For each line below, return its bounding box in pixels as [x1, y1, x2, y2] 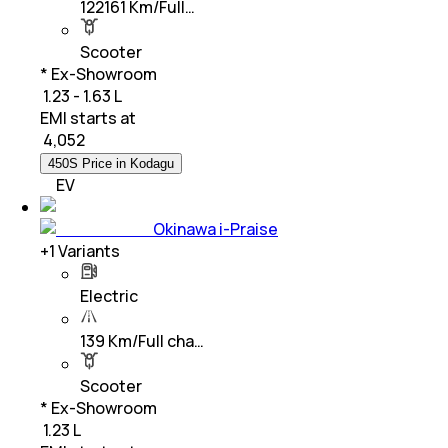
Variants [55, 240, 120, 263]
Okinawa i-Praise [153, 218, 278, 241]
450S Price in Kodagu [48, 156, 174, 172]
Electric [80, 285, 138, 308]
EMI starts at [40, 107, 136, 130]
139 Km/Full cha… [80, 330, 204, 353]
